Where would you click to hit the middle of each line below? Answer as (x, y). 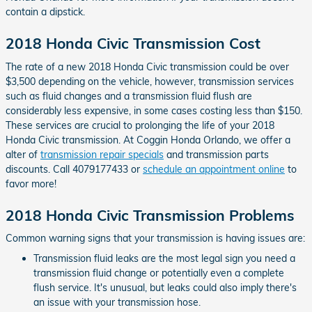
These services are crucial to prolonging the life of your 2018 (140, 125)
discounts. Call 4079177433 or (74, 169)
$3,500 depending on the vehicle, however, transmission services (150, 81)
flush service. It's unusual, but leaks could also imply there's (165, 288)
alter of (23, 154)
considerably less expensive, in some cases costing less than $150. (154, 110)
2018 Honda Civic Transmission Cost (133, 43)
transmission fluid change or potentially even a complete (159, 273)
